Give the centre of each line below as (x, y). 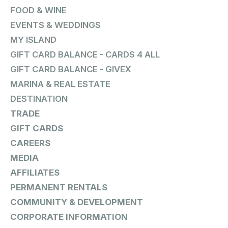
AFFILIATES (35, 173)
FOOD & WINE (38, 10)
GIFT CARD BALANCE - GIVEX (71, 69)
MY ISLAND (33, 40)
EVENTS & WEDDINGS (55, 25)
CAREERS (30, 143)
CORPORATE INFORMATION (69, 217)
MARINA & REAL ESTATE (60, 84)
